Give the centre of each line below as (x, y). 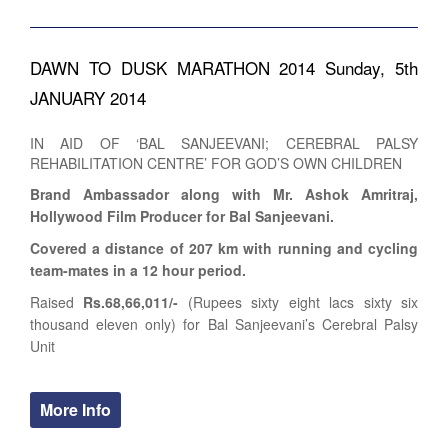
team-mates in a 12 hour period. (138, 269)
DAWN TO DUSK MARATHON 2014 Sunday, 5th (224, 67)
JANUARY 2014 (88, 97)
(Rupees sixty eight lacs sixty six (298, 301)
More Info (75, 409)
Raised (57, 301)
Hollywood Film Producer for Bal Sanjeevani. (182, 215)
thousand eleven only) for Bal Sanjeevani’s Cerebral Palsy (224, 323)
